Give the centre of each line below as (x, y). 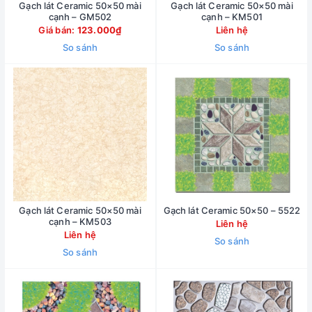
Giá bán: (58, 30)
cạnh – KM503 (80, 221)
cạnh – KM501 (232, 17)
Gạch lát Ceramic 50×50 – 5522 (232, 210)
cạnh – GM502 (80, 17)
